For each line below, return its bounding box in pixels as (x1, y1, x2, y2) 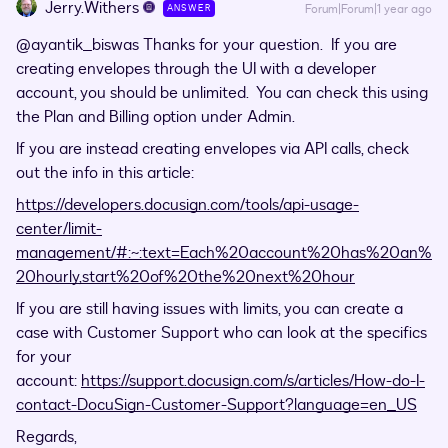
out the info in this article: (16, 162, 194, 184)
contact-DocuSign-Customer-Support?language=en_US (16, 394, 417, 416)
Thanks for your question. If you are (139, 34, 397, 56)
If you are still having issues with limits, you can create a (16, 298, 403, 320)
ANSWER (167, 2, 211, 14)
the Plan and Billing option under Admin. (16, 106, 295, 128)
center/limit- (16, 218, 102, 240)
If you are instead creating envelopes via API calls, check (16, 138, 409, 160)
